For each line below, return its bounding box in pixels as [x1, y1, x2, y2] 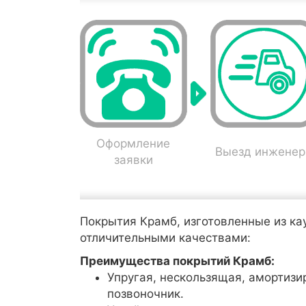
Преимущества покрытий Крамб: [80, 253, 275, 268]
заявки [113, 152, 153, 167]
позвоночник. [107, 286, 184, 301]
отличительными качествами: [80, 230, 251, 245]
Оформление [96, 136, 171, 150]
